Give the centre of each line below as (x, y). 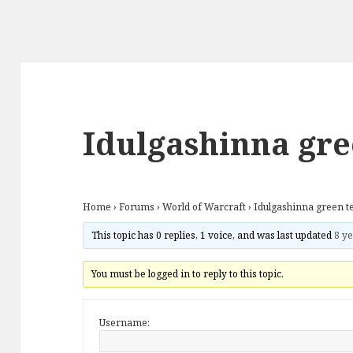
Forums (137, 207)
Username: (125, 323)
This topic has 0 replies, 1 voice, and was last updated (212, 236)
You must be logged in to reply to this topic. (187, 274)
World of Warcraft (204, 207)
